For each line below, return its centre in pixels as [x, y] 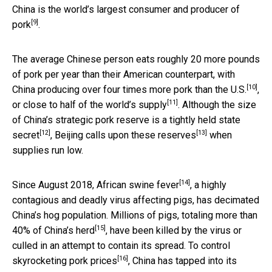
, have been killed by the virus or [174, 230]
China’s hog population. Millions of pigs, [97, 215]
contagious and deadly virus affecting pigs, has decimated [136, 200]
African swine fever [138, 185]
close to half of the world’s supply [95, 104]
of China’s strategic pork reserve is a [91, 120]
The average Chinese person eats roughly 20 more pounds [136, 59]
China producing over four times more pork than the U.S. [129, 89]
